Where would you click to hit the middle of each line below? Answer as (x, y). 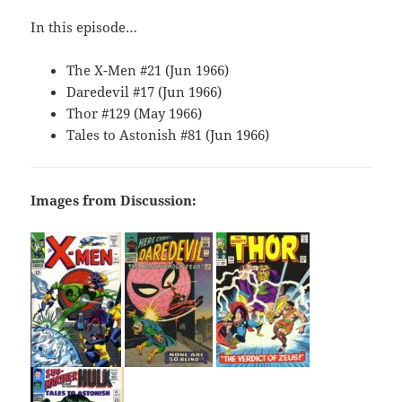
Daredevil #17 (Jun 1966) (144, 92)
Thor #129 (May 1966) (135, 114)
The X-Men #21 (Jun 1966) (148, 70)
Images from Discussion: (114, 201)
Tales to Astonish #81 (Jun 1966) (168, 135)
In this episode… (84, 27)
